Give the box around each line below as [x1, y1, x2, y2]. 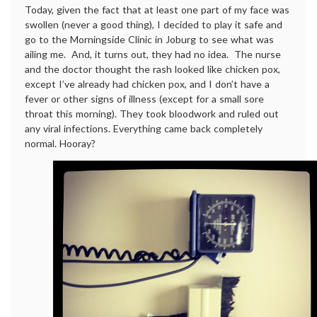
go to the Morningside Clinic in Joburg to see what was [25, 33, 274, 45]
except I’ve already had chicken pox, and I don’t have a [25, 78, 270, 90]
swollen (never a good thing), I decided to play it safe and [25, 18, 282, 30]
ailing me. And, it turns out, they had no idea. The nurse [25, 48, 281, 60]
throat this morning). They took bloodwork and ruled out [25, 108, 279, 120]
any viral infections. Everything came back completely [25, 122, 263, 134]
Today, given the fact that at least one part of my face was [25, 4, 289, 16]
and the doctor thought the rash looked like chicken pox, [25, 63, 280, 75]
